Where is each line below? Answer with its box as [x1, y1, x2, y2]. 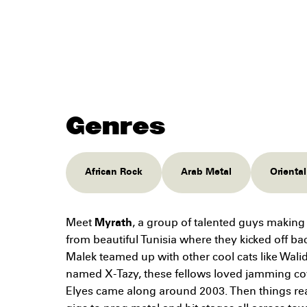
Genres [66, 108, 165, 145]
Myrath [95, 218, 132, 229]
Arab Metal [181, 168, 232, 177]
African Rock [85, 168, 143, 177]
